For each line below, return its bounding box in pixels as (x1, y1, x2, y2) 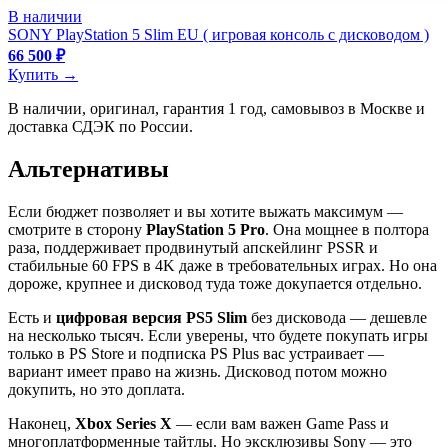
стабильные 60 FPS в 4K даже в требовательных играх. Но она (8, 257, 437, 275)
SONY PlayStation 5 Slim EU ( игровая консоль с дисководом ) (8, 26, 429, 44)
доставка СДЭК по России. (8, 118, 193, 136)
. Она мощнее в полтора (265, 221, 429, 239)
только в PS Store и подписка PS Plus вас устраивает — (8, 345, 384, 363)
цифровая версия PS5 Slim (56, 309, 247, 327)
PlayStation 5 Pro (146, 221, 265, 239)
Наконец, (8, 415, 75, 433)
